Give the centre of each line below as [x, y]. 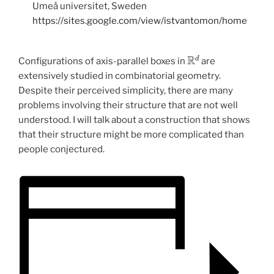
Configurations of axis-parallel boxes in [103, 61]
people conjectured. [61, 150]
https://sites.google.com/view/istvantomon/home [139, 20]
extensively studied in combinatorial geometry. [120, 76]
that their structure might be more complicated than [131, 135]
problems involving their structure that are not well [128, 106]
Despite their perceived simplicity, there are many [126, 91]
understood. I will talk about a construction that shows [134, 120]
